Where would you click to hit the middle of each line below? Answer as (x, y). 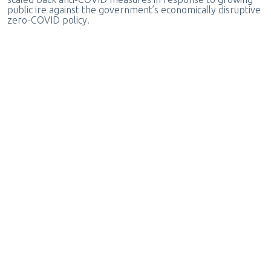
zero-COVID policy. (49, 20)
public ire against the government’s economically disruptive (134, 10)
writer (255, 226)
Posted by (233, 226)
